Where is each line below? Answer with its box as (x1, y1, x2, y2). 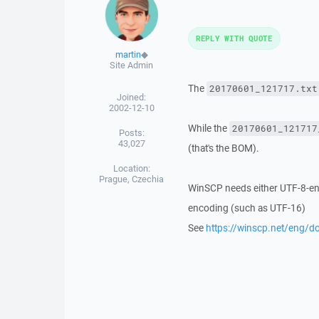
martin (115, 48, 141, 61)
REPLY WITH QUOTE (195, 33, 273, 43)
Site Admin (110, 59, 154, 71)
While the (187, 122, 229, 135)
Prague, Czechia (99, 173, 164, 185)
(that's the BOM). (187, 142, 259, 155)
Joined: (117, 91, 147, 103)
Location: (113, 162, 150, 174)
